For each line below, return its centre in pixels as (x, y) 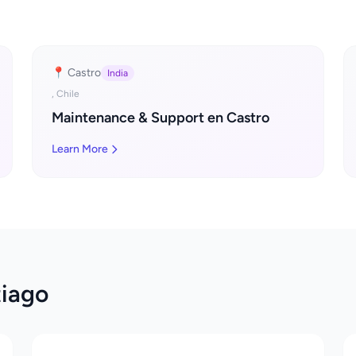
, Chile (66, 94)
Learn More (80, 149)
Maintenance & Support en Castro (161, 118)
